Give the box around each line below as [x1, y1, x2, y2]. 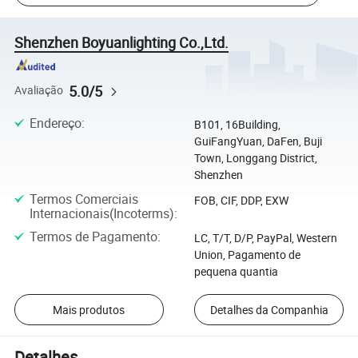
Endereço [29, 113, 82, 132]
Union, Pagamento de [193, 247, 300, 263]
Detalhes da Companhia [209, 302, 328, 318]
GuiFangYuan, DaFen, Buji [193, 133, 322, 149]
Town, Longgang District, [193, 149, 317, 165]
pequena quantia [193, 264, 278, 280]
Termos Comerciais [29, 190, 138, 209]
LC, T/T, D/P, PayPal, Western [193, 230, 337, 246]
